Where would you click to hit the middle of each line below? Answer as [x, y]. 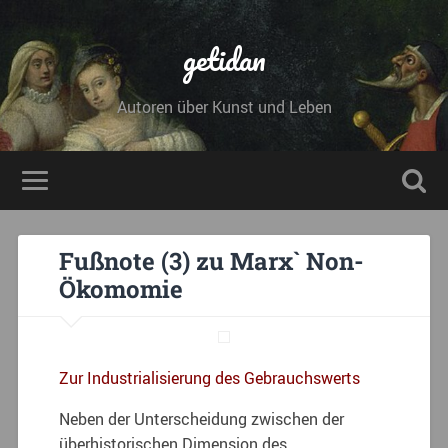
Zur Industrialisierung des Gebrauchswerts [210, 377]
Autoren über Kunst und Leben [224, 107]
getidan [224, 59]
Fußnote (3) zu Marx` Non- [212, 261]
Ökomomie [121, 289]
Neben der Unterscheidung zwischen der [202, 418]
